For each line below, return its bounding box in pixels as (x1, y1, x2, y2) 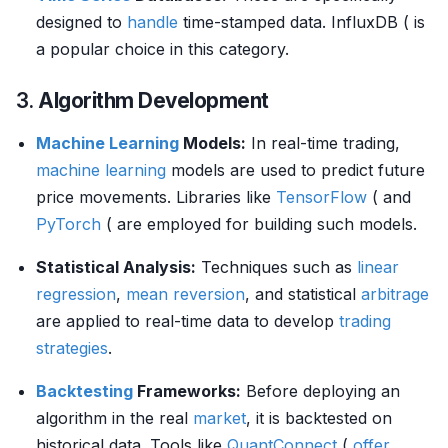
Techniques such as (196, 257, 357, 277)
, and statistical (245, 284, 361, 304)
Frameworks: (133, 381, 241, 401)
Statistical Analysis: (36, 257, 196, 277)
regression (36, 284, 116, 304)
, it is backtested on (246, 408, 392, 428)
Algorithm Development (38, 88, 269, 113)
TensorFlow (276, 187, 367, 207)
